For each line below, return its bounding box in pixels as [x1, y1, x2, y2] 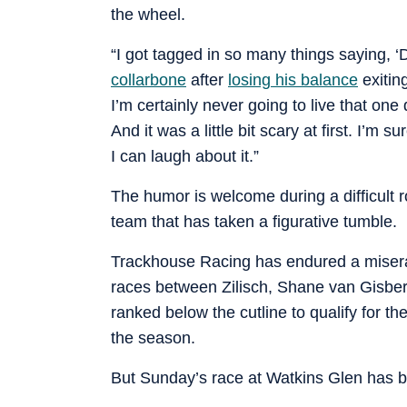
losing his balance [228, 70, 358, 89]
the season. [111, 328, 195, 347]
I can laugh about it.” [111, 146, 259, 165]
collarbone [111, 70, 186, 89]
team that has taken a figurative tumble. [111, 212, 397, 231]
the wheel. [111, 5, 185, 24]
